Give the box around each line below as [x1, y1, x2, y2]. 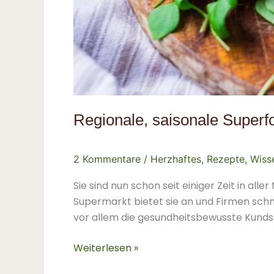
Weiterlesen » [73, 241, 138, 256]
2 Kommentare [73, 153, 141, 166]
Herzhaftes [150, 153, 201, 166]
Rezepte [207, 153, 245, 166]
